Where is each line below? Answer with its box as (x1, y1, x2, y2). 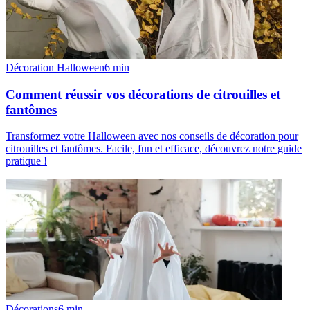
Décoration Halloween (6, 61, 104, 73)
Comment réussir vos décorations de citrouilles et (6, 86, 280, 102)
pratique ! (6, 155, 47, 167)
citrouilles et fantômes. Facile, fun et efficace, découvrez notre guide (6, 143, 302, 155)
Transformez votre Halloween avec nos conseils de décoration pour (6, 130, 298, 143)
